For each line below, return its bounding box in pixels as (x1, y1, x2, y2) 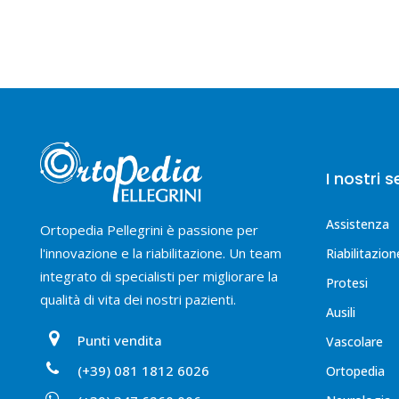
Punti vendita (77, 330, 162, 349)
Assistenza (326, 216, 389, 232)
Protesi (326, 274, 368, 291)
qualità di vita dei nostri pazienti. (40, 289, 236, 308)
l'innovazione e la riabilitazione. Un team (40, 243, 281, 262)
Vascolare (326, 333, 383, 350)
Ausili (326, 304, 355, 321)
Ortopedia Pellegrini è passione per (40, 220, 258, 239)
